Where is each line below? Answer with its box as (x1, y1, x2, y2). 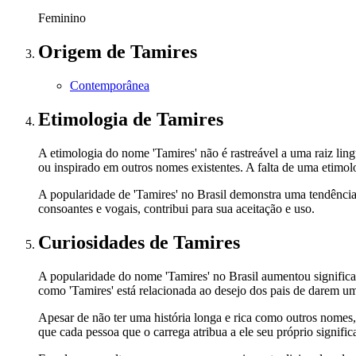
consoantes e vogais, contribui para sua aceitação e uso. (38, 201, 315, 215)
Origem (38, 41, 106, 62)
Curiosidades (38, 231, 149, 253)
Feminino (38, 11, 86, 25)
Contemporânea (70, 78, 149, 92)
